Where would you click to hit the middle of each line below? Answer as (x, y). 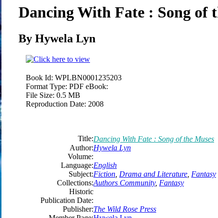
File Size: (40, 95)
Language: (77, 165)
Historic (81, 191)
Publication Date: (67, 200)
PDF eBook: (89, 86)
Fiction (104, 174)
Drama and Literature (153, 174)
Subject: (81, 174)
